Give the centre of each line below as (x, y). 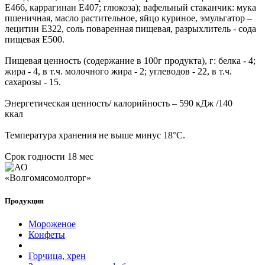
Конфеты (47, 234)
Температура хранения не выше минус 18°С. (95, 135)
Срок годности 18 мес (49, 156)
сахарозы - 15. (33, 82)
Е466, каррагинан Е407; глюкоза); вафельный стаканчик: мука (130, 7)
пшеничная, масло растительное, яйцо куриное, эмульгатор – (128, 18)
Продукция (24, 201)
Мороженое (52, 224)
